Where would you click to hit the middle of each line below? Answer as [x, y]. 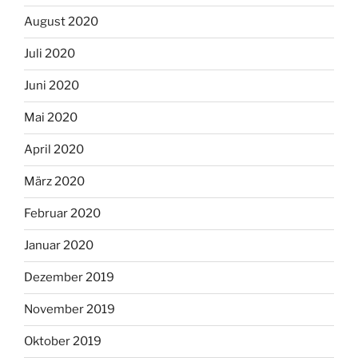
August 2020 [61, 22]
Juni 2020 [52, 86]
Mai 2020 [51, 118]
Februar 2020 [62, 214]
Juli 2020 [50, 54]
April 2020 [54, 150]
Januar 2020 [59, 246]
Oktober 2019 [63, 342]
